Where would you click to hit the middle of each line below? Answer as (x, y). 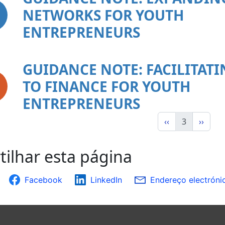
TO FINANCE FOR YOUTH (106, 87)
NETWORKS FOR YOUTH (103, 15)
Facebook (43, 180)
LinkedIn (106, 180)
